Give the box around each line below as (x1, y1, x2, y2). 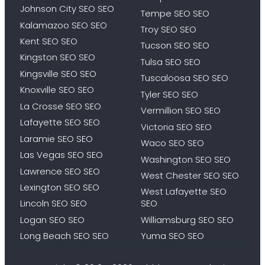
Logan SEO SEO (20, 213, 85, 226)
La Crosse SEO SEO (20, 99, 101, 112)
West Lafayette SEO (141, 185, 227, 198)
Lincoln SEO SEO (20, 197, 87, 210)
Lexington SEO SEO (20, 180, 99, 193)
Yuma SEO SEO (141, 230, 204, 243)
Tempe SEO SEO (141, 7, 209, 20)
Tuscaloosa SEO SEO (141, 72, 228, 85)
